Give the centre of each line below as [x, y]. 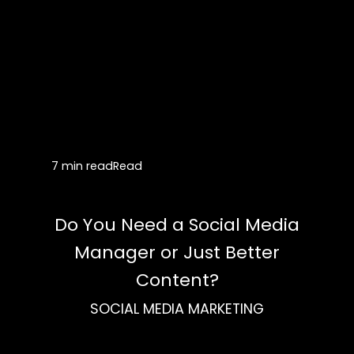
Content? [177, 281]
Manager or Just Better [177, 253]
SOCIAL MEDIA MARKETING [177, 309]
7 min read [83, 166]
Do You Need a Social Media [177, 225]
